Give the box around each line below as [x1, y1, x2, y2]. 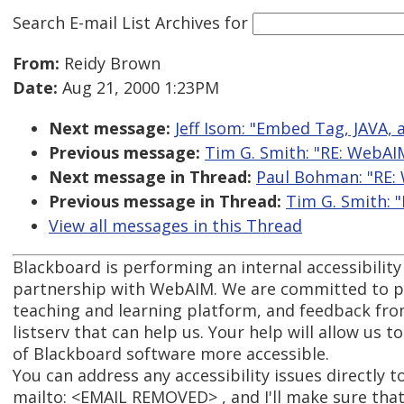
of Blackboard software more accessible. [13, 343, 329, 365]
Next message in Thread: [49, 166, 252, 188]
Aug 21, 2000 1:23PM [58, 77, 219, 99]
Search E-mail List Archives [13, 11, 220, 33]
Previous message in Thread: [49, 190, 281, 213]
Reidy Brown [60, 52, 161, 75]
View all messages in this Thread [49, 215, 302, 237]
